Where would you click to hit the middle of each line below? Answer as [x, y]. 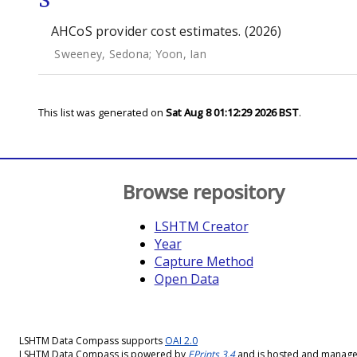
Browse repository [203, 192]
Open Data [186, 279]
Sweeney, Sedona [102, 54]
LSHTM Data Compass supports [92, 341]
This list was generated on [102, 112]
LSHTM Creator [201, 226]
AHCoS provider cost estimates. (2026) [167, 31]
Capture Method [204, 261]
